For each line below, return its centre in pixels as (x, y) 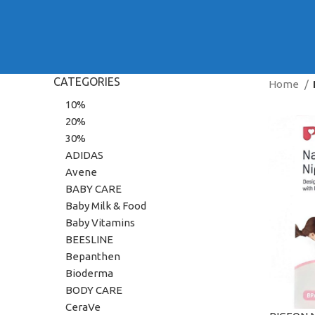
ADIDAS (84, 155)
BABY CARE (94, 189)
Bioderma (89, 273)
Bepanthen (93, 256)
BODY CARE (94, 290)
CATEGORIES (87, 82)
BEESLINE (89, 239)
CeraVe (83, 307)
